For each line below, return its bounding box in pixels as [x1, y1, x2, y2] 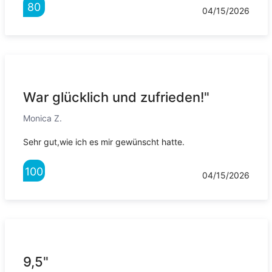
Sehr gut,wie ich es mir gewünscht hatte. [22, 137, 185, 148]
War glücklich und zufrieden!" [22, 89, 209, 106]
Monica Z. [22, 113, 62, 124]
